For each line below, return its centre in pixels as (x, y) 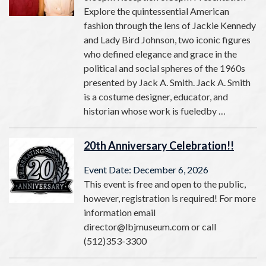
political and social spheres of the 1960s (164, 68)
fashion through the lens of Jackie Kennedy (170, 26)
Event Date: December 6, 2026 (146, 170)
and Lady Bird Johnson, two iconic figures (167, 40)
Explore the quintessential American (156, 11)
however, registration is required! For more (170, 198)
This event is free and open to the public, (165, 184)
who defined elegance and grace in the (160, 54)
